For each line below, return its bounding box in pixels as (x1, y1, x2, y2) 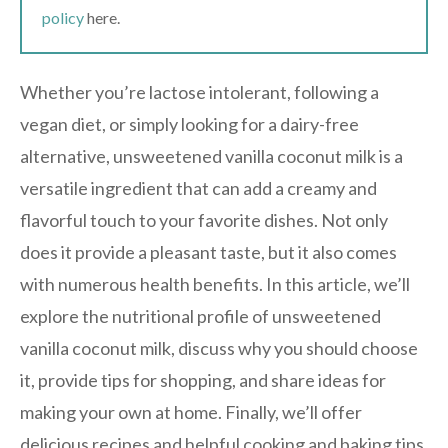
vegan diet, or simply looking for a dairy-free (20, 112, 359, 135)
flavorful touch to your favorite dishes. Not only (20, 208, 388, 231)
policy (42, 8, 84, 27)
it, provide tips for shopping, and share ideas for (20, 368, 386, 391)
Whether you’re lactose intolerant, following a (20, 80, 379, 103)
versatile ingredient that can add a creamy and (20, 176, 377, 199)
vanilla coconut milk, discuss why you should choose (20, 336, 418, 359)
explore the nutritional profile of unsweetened (20, 304, 381, 327)
